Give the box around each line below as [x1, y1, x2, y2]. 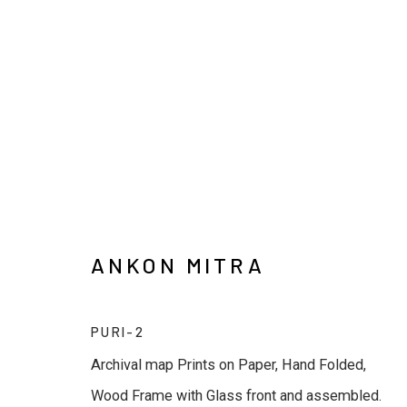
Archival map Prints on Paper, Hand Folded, [91, 355, 366, 373]
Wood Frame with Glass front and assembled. [91, 386, 382, 404]
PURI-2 [91, 323, 145, 340]
